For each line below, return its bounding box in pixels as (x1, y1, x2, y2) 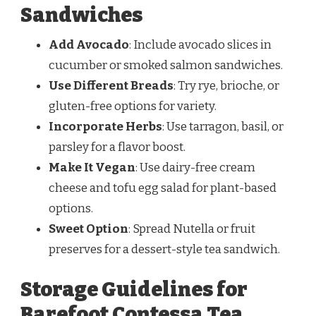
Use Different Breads (49, 78, 174, 93)
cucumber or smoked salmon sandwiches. (49, 57, 283, 73)
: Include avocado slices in (129, 37, 272, 52)
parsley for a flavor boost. (49, 139, 186, 154)
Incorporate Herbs (49, 119, 162, 134)
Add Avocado (49, 37, 129, 52)
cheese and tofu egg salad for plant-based (49, 180, 276, 195)
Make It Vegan (49, 159, 135, 175)
